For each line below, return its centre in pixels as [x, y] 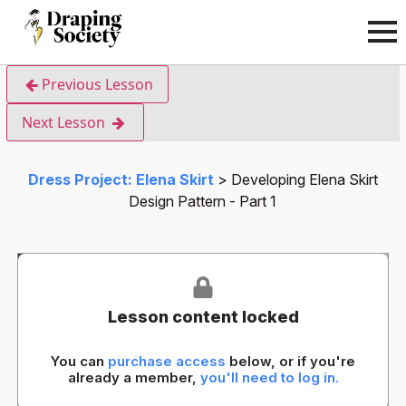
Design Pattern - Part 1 [203, 201]
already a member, [134, 377]
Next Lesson [65, 122]
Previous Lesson [98, 84]
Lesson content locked [203, 316]
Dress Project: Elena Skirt [121, 179]
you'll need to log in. [269, 377]
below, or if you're [290, 361]
